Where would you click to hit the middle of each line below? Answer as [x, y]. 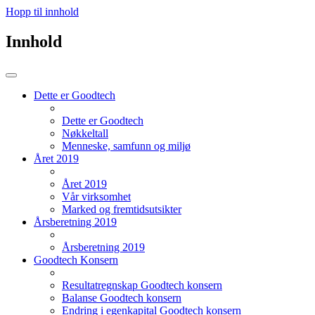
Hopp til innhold [42, 12]
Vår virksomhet [96, 196]
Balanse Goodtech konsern [122, 297]
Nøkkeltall [85, 133]
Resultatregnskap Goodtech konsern [142, 285]
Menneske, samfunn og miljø [126, 146]
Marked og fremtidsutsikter [122, 209]
